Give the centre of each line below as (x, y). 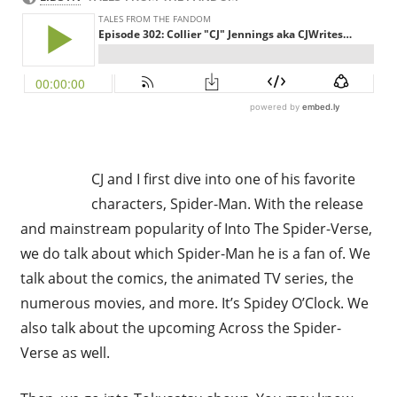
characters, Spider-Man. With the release (228, 203)
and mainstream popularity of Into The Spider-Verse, (196, 228)
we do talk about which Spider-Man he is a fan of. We (195, 253)
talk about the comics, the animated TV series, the (187, 278)
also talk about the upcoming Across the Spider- (180, 327)
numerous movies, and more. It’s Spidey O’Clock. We (194, 303)
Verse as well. (65, 352)
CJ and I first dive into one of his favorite (224, 179)
